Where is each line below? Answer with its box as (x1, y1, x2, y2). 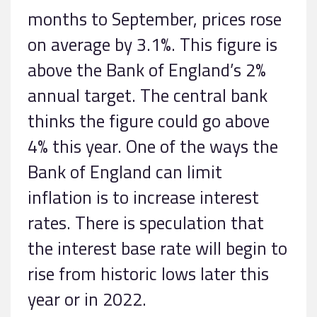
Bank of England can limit (28, 157, 222, 185)
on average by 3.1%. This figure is (28, 30, 277, 58)
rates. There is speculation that (28, 208, 264, 236)
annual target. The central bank (28, 81, 267, 109)
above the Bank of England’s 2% (28, 55, 266, 83)
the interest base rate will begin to (28, 234, 287, 262)
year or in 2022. (28, 284, 146, 313)
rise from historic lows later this (28, 259, 269, 287)
